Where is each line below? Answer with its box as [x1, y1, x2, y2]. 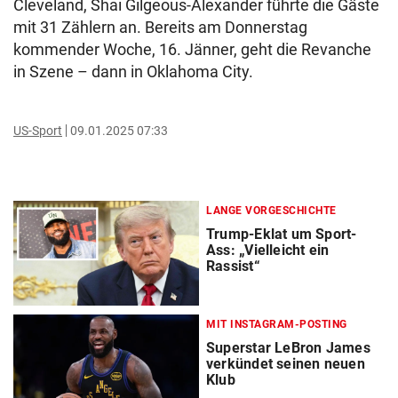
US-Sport [13, 123, 62, 138]
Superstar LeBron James [206, 338, 370, 356]
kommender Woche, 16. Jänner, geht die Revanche [13, 39, 371, 59]
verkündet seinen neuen [206, 354, 365, 372]
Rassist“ [206, 257, 260, 275]
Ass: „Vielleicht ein [206, 241, 330, 259]
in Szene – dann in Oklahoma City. [13, 61, 253, 81]
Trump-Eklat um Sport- [206, 225, 357, 243]
